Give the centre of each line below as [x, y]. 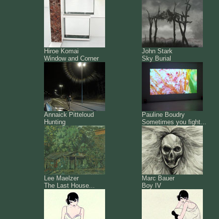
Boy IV [152, 186]
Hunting [55, 122]
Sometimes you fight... [174, 122]
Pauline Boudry [163, 115]
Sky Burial [156, 58]
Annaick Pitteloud [69, 115]
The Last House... [69, 186]
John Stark [157, 51]
